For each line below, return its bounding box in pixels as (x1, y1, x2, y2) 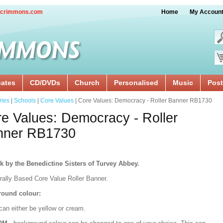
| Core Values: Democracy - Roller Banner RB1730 (74, 97, 212, 104)
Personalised (114, 79, 158, 87)
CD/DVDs (30, 79, 60, 87)
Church (75, 79, 100, 87)
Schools (14, 97, 36, 104)
